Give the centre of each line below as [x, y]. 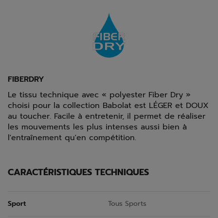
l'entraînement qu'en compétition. [72, 137]
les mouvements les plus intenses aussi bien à [97, 127]
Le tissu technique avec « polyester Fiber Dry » [99, 95]
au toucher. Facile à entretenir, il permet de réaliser [107, 116]
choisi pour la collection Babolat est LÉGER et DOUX [108, 105]
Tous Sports [127, 203]
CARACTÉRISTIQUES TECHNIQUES [78, 172]
